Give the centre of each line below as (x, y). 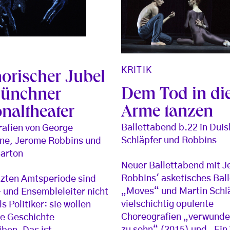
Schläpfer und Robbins (169, 141)
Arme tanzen (167, 113)
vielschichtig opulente (168, 205)
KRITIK (137, 70)
